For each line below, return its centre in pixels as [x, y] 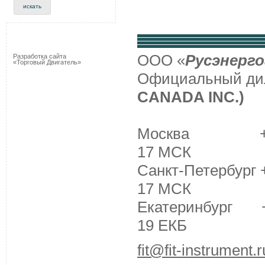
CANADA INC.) [191, 97]
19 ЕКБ [162, 225]
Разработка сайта [40, 56]
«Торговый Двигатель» [47, 62]
